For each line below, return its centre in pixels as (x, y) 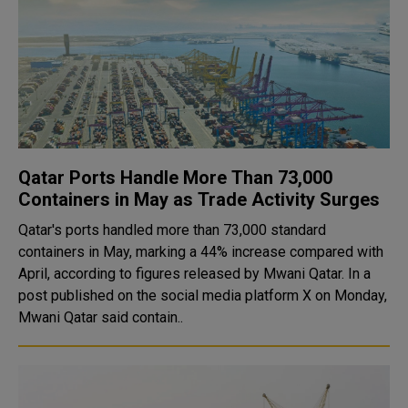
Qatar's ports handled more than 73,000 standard (172, 230)
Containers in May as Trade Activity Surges (199, 199)
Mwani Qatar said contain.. (101, 317)
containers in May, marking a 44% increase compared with (201, 252)
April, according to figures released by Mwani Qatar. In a (183, 274)
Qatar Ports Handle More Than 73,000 (175, 178)
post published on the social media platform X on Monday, (203, 296)
